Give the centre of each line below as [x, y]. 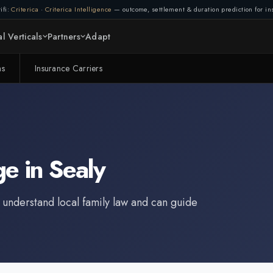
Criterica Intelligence [78, 9]
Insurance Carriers [69, 68]
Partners [64, 36]
